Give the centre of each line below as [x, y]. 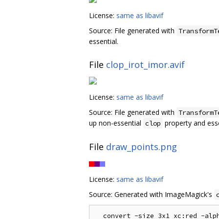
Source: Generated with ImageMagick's [152, 194]
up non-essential [116, 123]
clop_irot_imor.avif [145, 64]
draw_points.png [142, 146]
